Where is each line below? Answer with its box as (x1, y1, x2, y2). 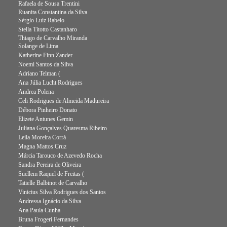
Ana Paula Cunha (18, 207, 60, 214)
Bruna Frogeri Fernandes (18, 216, 79, 223)
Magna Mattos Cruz (18, 143, 66, 150)
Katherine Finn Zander (18, 52, 72, 59)
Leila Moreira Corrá (18, 134, 66, 141)
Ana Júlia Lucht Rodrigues (18, 79, 83, 86)
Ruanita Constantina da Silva (18, 9, 87, 16)
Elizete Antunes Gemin (18, 116, 73, 123)
